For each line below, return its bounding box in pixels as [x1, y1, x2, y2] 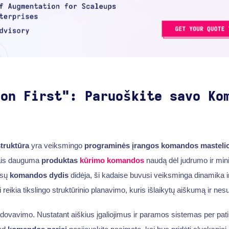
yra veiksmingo [29, 141, 84, 150]
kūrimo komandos [79, 156, 144, 165]
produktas [41, 156, 80, 165]
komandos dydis [9, 171, 68, 180]
